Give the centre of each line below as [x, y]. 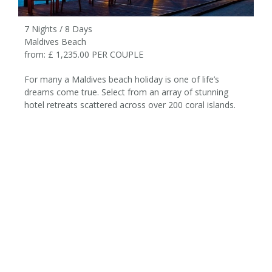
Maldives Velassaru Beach [136, 201]
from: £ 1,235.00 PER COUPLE [84, 54]
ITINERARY [136, 260]
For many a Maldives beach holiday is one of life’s [122, 79]
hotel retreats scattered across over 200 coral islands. [130, 105]
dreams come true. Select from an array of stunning [126, 92]
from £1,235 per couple [202, 137]
